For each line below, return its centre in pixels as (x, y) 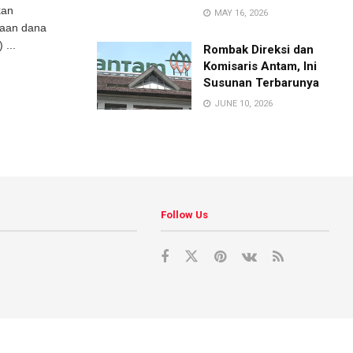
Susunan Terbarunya (262, 83)
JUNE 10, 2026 (243, 104)
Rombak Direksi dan (259, 50)
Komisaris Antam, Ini (260, 66)
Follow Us (185, 215)
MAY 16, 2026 (240, 13)
